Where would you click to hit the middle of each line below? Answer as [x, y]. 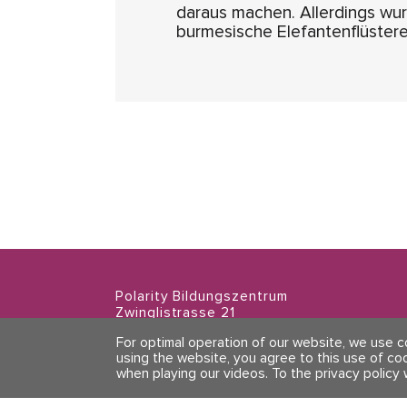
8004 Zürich [159, 329]
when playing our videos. [193, 373]
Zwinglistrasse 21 [175, 313]
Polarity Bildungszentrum [202, 296]
